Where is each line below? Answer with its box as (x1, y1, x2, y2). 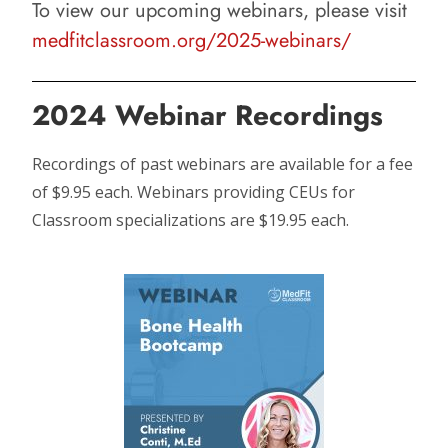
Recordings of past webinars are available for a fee (32, 153, 414, 175)
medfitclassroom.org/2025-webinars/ (32, 26, 352, 55)
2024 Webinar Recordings (32, 95, 384, 136)
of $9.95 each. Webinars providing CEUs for (32, 181, 356, 203)
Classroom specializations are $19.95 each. (32, 209, 350, 231)
